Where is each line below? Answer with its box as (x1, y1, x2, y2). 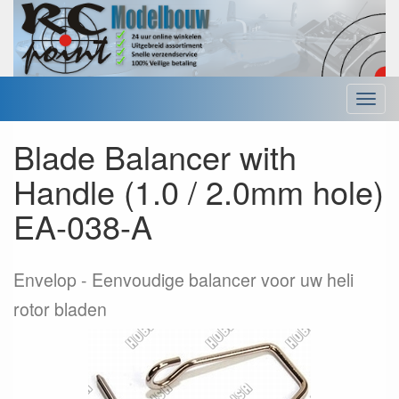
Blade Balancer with (13, 134, 297, 180)
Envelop (13, 267, 77, 293)
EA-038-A (13, 203, 152, 249)
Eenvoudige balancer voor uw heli (92, 267, 354, 293)
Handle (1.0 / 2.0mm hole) (13, 168, 384, 215)
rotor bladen (13, 297, 107, 322)
